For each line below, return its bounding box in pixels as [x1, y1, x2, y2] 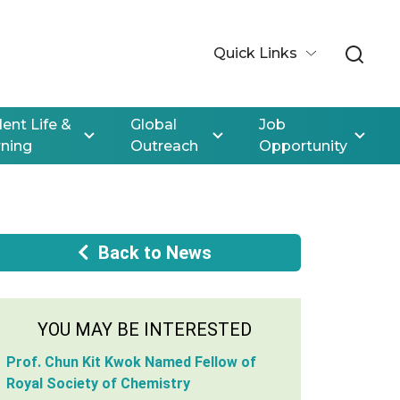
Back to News [97, 242, 212, 263]
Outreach [129, 137, 198, 154]
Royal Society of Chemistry [5, 375, 190, 392]
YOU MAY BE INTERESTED [37, 319, 252, 340]
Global [129, 116, 177, 133]
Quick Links [213, 45, 301, 62]
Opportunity [259, 137, 347, 154]
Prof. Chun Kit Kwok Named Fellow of [5, 354, 256, 371]
